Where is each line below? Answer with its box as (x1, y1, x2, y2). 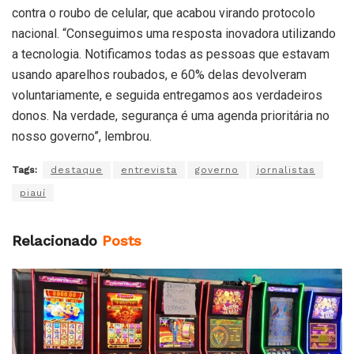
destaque (51, 164, 103, 176)
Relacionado (12, 232, 97, 250)
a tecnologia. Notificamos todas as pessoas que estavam (12, 47, 330, 62)
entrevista (121, 164, 177, 176)
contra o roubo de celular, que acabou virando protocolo (12, 6, 315, 21)
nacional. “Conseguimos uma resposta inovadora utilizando (12, 26, 336, 42)
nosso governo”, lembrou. (12, 129, 152, 145)
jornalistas (257, 164, 315, 176)
